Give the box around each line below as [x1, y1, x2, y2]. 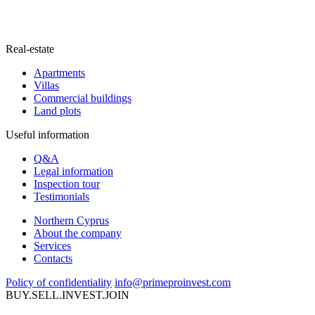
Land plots [34, 104, 81, 117]
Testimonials [34, 190, 89, 202]
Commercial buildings [34, 91, 131, 104]
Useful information [6, 128, 89, 141]
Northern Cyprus [34, 214, 109, 226]
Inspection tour [34, 177, 100, 190]
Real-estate [6, 42, 54, 55]
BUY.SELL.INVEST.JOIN [6, 288, 129, 301]
